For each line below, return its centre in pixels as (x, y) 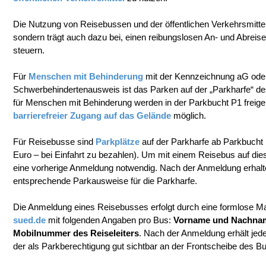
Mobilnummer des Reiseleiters (76, 233)
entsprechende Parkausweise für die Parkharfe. (105, 181)
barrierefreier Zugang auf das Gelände (92, 115)
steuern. (29, 50)
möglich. (189, 115)
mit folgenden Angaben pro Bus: (110, 220)
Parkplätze (118, 142)
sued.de (29, 220)
